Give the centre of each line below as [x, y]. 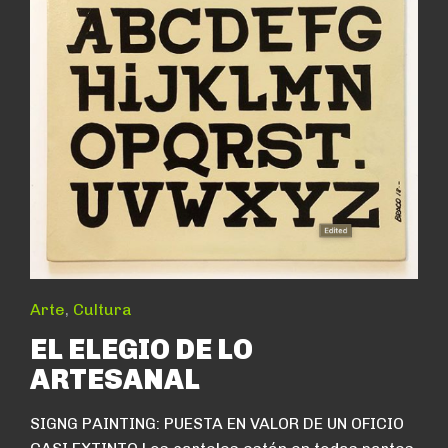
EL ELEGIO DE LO [141, 349]
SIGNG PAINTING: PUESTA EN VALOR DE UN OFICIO [217, 423]
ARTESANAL [115, 379]
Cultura [102, 309]
